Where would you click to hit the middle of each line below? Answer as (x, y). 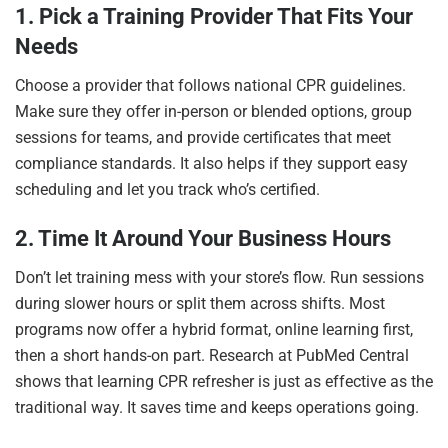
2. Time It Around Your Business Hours (203, 239)
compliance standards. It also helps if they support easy (211, 163)
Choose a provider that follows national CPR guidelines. (210, 85)
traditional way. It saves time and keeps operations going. (217, 407)
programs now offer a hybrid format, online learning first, (214, 329)
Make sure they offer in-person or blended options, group (213, 111)
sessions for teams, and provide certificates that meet (203, 137)
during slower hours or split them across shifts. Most (200, 303)
